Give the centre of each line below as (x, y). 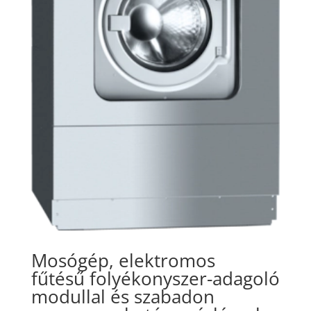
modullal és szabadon (123, 296)
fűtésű (58, 278)
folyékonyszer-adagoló (182, 278)
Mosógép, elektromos (123, 260)
